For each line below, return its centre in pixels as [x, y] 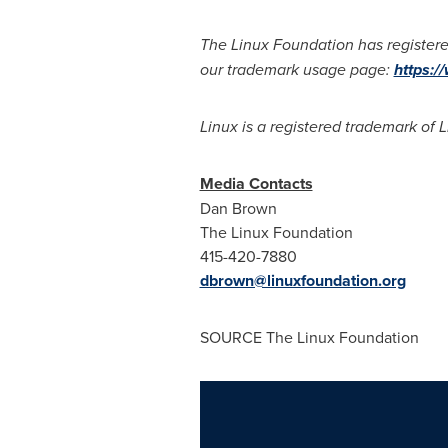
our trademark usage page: [296, 69]
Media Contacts [256, 183]
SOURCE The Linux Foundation [309, 337]
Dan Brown [238, 208]
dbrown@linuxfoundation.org [302, 280]
